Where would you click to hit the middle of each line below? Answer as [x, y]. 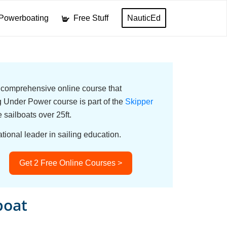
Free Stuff [91, 18]
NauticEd [144, 18]
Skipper [139, 101]
